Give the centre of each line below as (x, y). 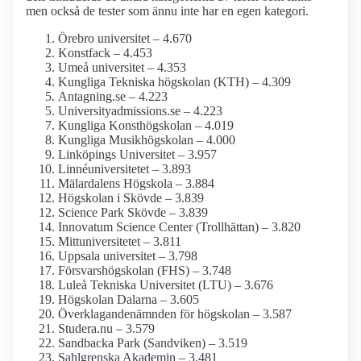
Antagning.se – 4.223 (113, 97)
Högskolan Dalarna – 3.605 (129, 300)
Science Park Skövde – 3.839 (133, 213)
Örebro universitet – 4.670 (125, 39)
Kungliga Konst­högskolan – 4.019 (146, 126)
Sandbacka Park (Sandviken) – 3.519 (153, 343)
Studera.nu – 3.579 (106, 329)
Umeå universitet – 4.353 (122, 68)
